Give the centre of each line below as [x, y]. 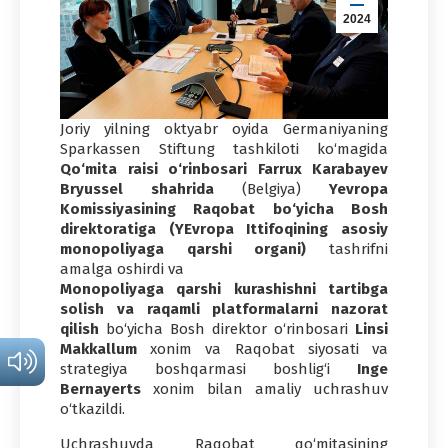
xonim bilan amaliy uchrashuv [264, 388]
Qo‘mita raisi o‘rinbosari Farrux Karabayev [224, 168]
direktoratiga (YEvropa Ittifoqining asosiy [224, 228]
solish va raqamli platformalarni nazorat [224, 308]
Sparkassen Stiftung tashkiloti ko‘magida [224, 148]
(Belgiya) [271, 188]
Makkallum [98, 348]
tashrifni [347, 248]
